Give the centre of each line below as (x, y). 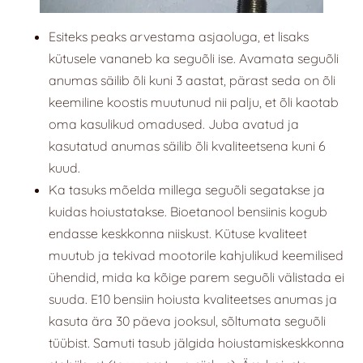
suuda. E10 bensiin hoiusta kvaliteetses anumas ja (193, 299)
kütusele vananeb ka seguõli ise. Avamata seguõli (194, 59)
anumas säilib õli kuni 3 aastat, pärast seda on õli (192, 81)
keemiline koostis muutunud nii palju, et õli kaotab (194, 102)
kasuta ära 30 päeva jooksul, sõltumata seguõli (187, 321)
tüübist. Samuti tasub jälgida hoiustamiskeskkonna (196, 343)
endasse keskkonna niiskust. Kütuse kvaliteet (178, 234)
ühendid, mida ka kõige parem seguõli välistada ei (196, 278)
